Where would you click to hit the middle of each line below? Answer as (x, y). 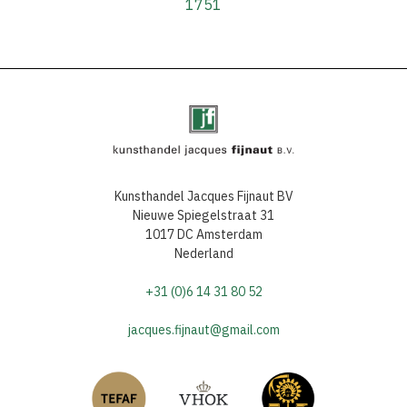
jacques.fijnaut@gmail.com (203, 330)
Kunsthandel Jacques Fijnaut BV (203, 197)
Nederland (203, 254)
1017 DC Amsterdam (203, 235)
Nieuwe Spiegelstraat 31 (203, 216)
